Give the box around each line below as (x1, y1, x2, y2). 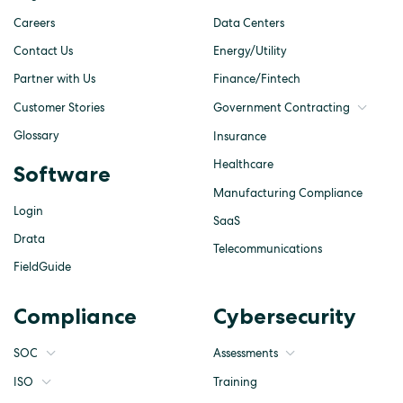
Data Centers (212, 15, 284, 30)
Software (13, 160, 111, 188)
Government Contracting (212, 100, 350, 114)
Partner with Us (13, 72, 95, 86)
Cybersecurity (212, 302, 356, 330)
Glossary (13, 129, 59, 143)
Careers (13, 15, 55, 30)
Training (212, 374, 257, 389)
